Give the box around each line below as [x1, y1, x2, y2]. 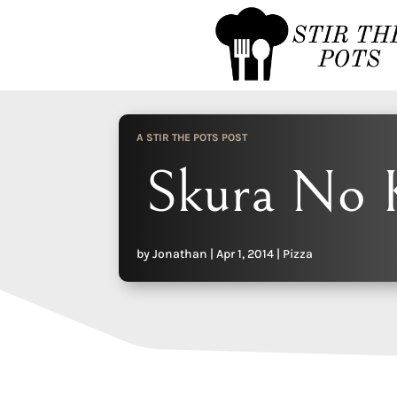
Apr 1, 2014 [216, 245, 275, 261]
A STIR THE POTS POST [136, 130, 248, 144]
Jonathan [152, 245, 208, 261]
